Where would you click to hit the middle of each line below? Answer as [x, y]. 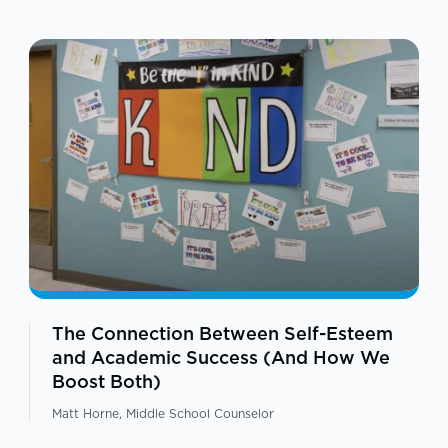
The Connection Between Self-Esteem [222, 334]
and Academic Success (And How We [220, 358]
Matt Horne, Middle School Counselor [162, 414]
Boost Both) [106, 382]
